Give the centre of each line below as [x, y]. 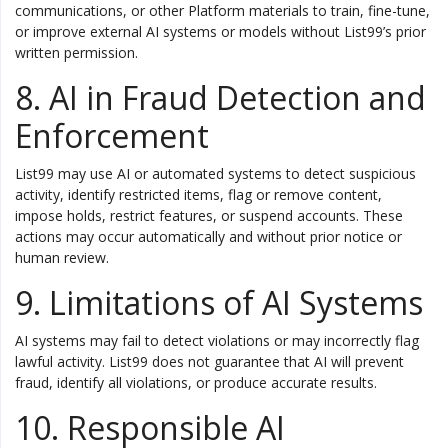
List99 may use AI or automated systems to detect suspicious [215, 173]
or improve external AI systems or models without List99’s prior [220, 31]
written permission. [76, 52]
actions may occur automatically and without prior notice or [208, 236]
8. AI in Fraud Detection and [220, 97]
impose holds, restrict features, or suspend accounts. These [209, 215]
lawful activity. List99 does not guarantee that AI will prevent [209, 361]
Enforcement [112, 135]
